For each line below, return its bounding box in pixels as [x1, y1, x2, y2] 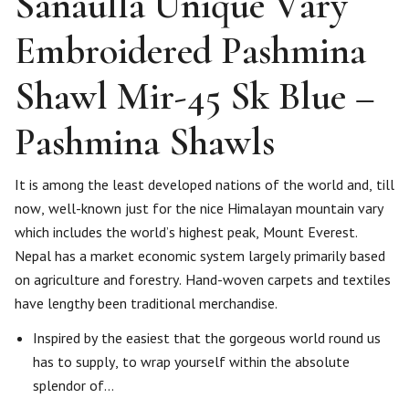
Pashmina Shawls [15, 119, 275, 165]
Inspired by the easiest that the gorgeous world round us [33, 329, 381, 347]
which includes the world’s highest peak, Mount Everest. [15, 223, 358, 241]
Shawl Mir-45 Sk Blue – [15, 73, 375, 120]
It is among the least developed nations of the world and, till [15, 175, 394, 194]
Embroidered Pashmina [15, 27, 366, 74]
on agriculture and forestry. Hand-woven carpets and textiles [15, 270, 391, 288]
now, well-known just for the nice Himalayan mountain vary [15, 199, 383, 217]
